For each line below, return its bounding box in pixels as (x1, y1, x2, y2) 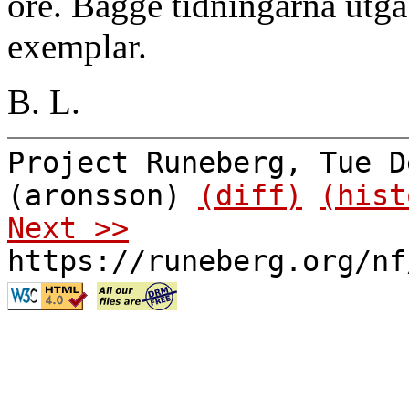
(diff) (198, 179, 302, 212)
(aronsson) (7, 179, 198, 212)
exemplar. (7, 26, 147, 66)
